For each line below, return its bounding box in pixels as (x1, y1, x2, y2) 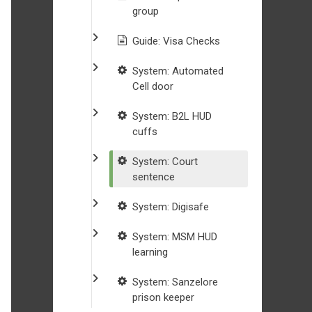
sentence (132, 171, 175, 183)
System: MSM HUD (132, 231, 217, 243)
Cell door (132, 80, 173, 93)
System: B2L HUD (132, 110, 212, 123)
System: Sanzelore (132, 276, 218, 288)
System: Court (132, 155, 198, 168)
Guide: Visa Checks (132, 35, 220, 47)
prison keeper (132, 291, 194, 304)
